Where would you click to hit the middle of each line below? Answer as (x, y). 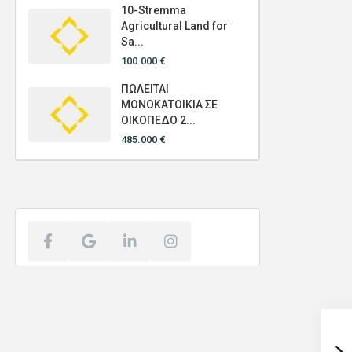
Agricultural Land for (174, 26)
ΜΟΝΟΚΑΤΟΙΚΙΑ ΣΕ (169, 105)
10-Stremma (154, 11)
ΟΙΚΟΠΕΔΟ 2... (158, 121)
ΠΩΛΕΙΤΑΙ (145, 89)
